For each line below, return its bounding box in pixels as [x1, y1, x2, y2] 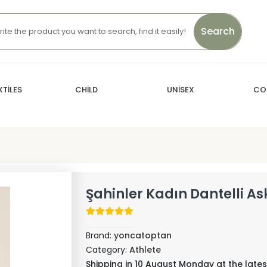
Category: [85, 244, 129, 256]
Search [200, 24, 235, 38]
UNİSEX [166, 84, 194, 95]
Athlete [129, 244, 161, 256]
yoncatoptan [113, 229, 172, 241]
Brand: [85, 229, 114, 241]
